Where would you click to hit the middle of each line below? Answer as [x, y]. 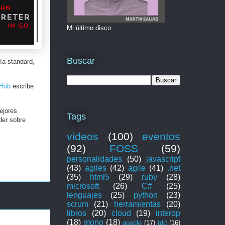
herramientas [137, 204]
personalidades [94, 159]
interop [168, 213]
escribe [22, 86]
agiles [95, 168]
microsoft [83, 186]
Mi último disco [89, 28]
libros [77, 213]
